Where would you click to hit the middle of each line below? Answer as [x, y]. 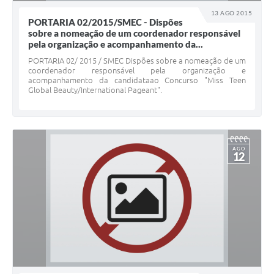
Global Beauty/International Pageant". [95, 90]
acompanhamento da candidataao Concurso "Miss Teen [137, 80]
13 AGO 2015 [231, 13]
